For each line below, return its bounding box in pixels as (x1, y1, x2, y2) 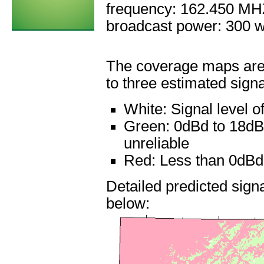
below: (106, 195, 150, 212)
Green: (124, 118, 174, 134)
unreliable (124, 135, 189, 151)
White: (124, 101, 171, 117)
